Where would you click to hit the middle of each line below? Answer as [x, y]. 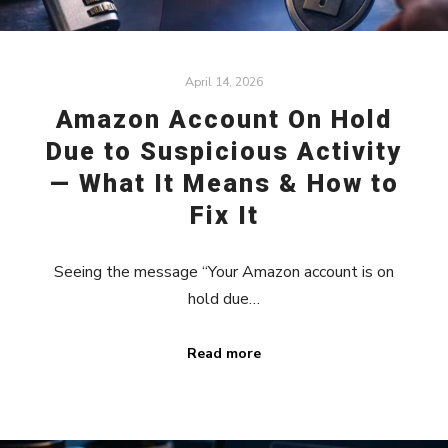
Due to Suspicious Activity [224, 152]
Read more [224, 353]
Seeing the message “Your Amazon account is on [224, 271]
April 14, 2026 [224, 81]
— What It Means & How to [224, 184]
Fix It [224, 216]
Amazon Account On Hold [224, 120]
